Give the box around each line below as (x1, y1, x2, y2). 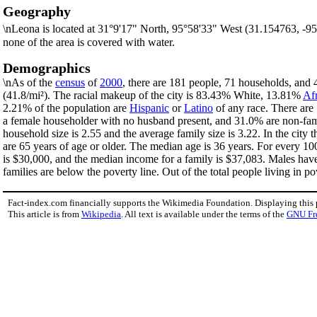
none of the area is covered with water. (3, 35, 175, 48)
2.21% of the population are (3, 102, 129, 115)
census (55, 76, 85, 89)
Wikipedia (81, 209, 121, 220)
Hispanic (129, 102, 169, 115)
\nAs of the (3, 76, 55, 89)
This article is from (8, 209, 81, 220)
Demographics (3, 60, 91, 76)
